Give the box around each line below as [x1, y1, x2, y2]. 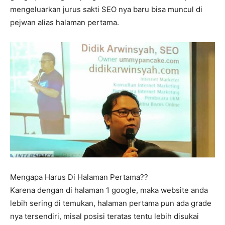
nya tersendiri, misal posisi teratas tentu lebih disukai [10, 211, 199, 221]
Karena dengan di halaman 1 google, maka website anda [10, 185, 208, 195]
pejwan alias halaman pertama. [10, 17, 119, 27]
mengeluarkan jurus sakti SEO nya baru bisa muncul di [10, 4, 202, 14]
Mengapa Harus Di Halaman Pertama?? [10, 172, 148, 182]
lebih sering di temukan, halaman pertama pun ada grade [10, 198, 211, 208]
